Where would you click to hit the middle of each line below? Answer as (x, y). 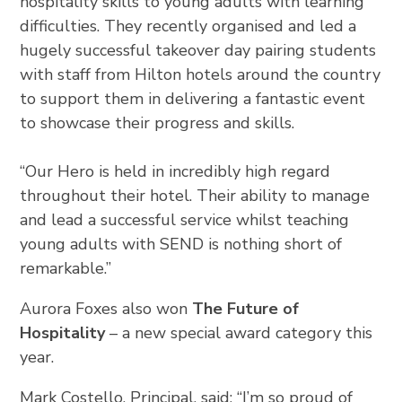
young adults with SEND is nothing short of (181, 244)
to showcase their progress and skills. (160, 122)
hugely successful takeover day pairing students (198, 50)
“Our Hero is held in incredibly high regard (175, 171)
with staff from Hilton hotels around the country (201, 74)
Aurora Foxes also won (106, 308)
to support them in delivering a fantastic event (193, 98)
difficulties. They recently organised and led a (188, 26)
